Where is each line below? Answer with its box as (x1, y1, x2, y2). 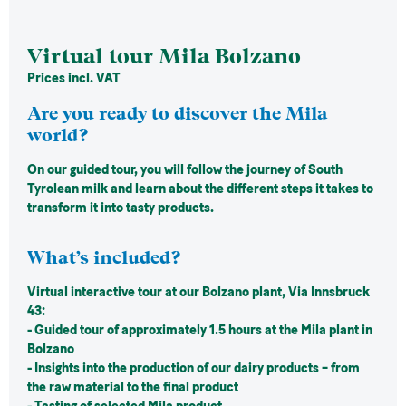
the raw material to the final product (27, 380, 238, 395)
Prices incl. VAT (27, 71, 121, 86)
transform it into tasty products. (27, 200, 217, 216)
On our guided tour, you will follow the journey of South (27, 162, 343, 178)
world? (27, 124, 88, 146)
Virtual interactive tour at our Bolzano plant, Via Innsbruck (27, 285, 370, 300)
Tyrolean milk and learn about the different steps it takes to (27, 181, 373, 197)
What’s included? (27, 246, 185, 268)
